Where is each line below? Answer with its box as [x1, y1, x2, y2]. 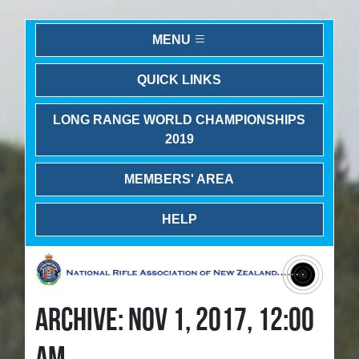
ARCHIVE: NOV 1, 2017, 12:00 [35, 301, 315, 341]
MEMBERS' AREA [124, 172, 235, 186]
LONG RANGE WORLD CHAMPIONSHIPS [53, 113, 306, 127]
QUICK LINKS [137, 73, 222, 87]
